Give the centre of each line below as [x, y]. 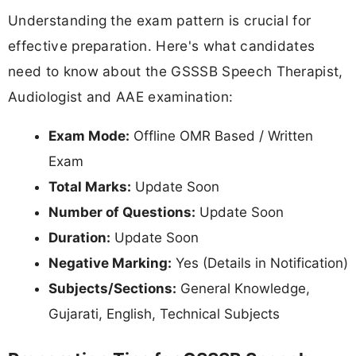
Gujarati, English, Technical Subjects [164, 313]
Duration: [79, 237]
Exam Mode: [89, 135]
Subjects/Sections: [112, 288]
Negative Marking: [110, 263]
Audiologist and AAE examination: [121, 96]
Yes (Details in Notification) [260, 263]
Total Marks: [90, 186]
